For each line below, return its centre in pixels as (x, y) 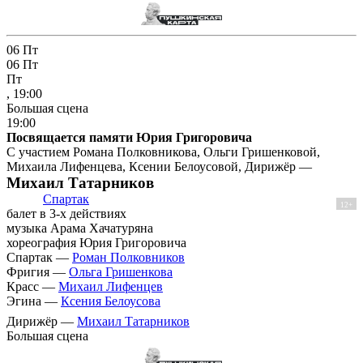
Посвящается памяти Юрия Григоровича (129, 138)
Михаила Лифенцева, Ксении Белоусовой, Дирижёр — (159, 167)
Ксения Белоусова (111, 301)
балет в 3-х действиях (66, 214)
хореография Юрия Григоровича (96, 243)
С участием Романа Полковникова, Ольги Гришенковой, (163, 152)
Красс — (32, 287)
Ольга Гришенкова (121, 272)
